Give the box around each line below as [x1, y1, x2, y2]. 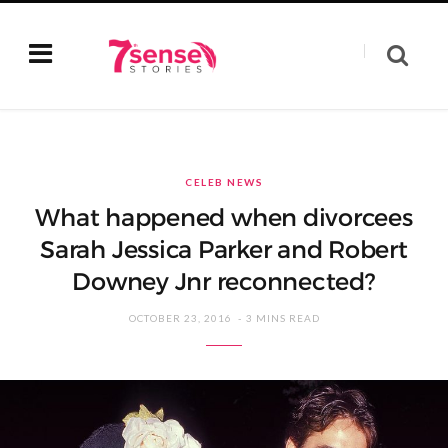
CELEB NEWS [185, 176, 263, 188]
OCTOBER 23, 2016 [128, 312, 232, 324]
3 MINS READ [245, 312, 320, 324]
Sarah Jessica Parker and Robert [40, 235, 408, 265]
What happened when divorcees [35, 203, 413, 233]
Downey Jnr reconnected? [72, 267, 376, 297]
